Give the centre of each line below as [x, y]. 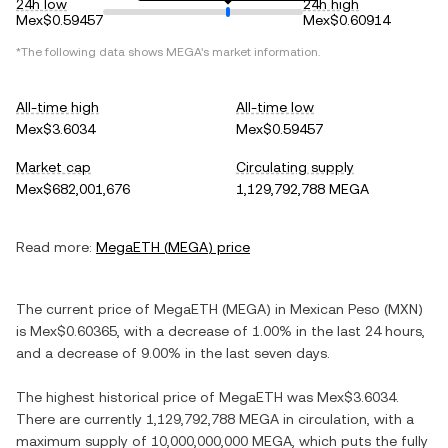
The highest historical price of [117, 397]
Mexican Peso [335, 309]
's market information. [260, 52]
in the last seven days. [255, 353]
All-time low [275, 107]
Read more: [54, 247]
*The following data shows [91, 52]
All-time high [57, 107]
